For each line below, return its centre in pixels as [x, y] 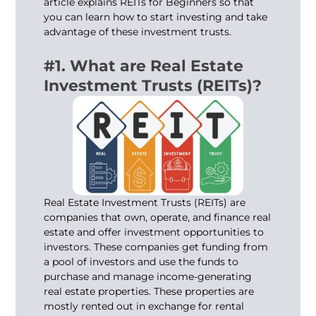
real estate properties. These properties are [149, 291]
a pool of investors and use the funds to [141, 261]
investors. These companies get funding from [156, 247]
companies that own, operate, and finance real [158, 217]
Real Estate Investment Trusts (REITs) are [145, 202]
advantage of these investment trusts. [139, 31]
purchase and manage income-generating [148, 276]
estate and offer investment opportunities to [154, 232]
